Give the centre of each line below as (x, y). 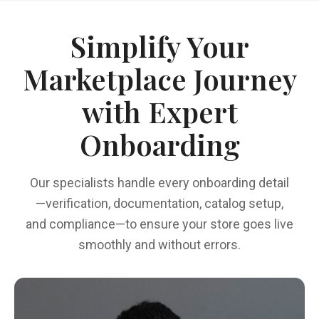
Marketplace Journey (159, 79)
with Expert (159, 111)
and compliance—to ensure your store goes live (159, 224)
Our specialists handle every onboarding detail (159, 183)
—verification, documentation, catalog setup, (159, 203)
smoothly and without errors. (159, 245)
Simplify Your (159, 46)
